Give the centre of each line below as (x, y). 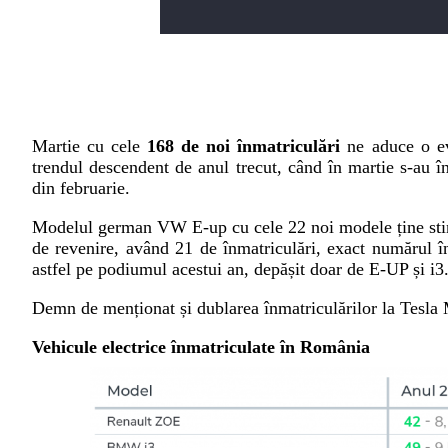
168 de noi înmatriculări (244, 146)
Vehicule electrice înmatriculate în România (201, 347)
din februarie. (81, 188)
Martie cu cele (90, 146)
